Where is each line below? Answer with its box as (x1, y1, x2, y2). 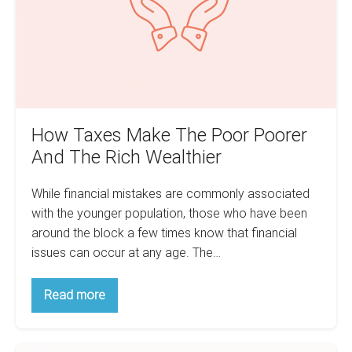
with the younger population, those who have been (31, 205, 307, 221)
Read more (44, 287, 105, 302)
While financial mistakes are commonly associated (31, 185, 310, 201)
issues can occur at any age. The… (31, 244, 221, 260)
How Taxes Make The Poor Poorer (31, 123, 307, 146)
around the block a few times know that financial (31, 225, 297, 240)
